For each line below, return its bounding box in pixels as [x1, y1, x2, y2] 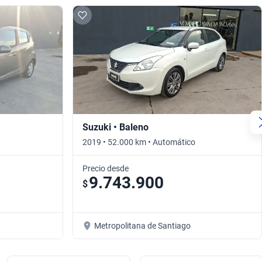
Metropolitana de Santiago [94, 221, 191, 231]
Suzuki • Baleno [82, 122, 149, 133]
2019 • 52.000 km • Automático [82, 137, 195, 147]
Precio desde [82, 164, 129, 174]
